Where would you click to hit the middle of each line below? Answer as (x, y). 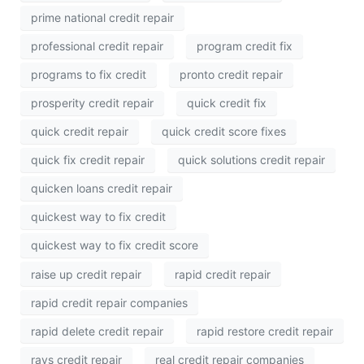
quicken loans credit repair (102, 188)
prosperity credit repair (92, 103)
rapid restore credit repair (265, 331)
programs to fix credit (89, 75)
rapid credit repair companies (109, 302)
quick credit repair (80, 132)
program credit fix (245, 46)
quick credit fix (227, 103)
